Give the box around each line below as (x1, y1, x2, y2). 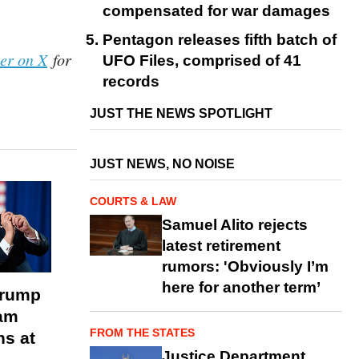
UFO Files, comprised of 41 (103, 51, 301, 69)
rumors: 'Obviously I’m (162, 258, 329, 275)
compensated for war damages (103, 2, 330, 20)
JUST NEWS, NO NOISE (90, 156, 235, 171)
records (103, 72, 159, 90)
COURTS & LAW (90, 194, 176, 208)
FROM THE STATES (90, 326, 195, 339)
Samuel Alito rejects (162, 216, 308, 233)
